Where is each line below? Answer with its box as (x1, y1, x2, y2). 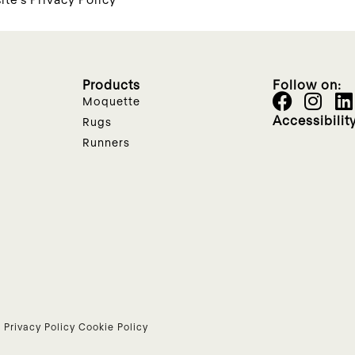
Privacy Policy (4, 320, 75, 332)
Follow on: (273, 76, 342, 92)
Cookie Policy (78, 320, 148, 332)
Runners (82, 135, 130, 149)
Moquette (82, 94, 140, 108)
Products (82, 76, 140, 92)
